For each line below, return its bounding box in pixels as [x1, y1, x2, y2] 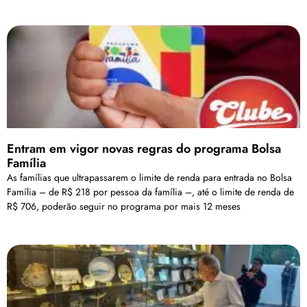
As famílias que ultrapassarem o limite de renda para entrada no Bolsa [7, 170, 292, 184]
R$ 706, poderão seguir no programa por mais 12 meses [7, 199, 241, 213]
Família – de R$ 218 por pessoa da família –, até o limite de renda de [7, 184, 294, 199]
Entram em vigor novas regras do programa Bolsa [7, 139, 281, 158]
